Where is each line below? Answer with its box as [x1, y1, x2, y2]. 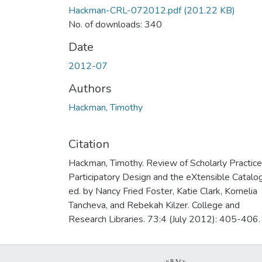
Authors [68, 80, 112, 96]
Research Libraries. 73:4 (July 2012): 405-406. [68, 212, 260, 226]
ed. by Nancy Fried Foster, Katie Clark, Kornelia [68, 184, 257, 198]
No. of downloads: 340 [68, 18, 162, 31]
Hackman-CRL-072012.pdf [68, 4, 181, 17]
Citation [68, 136, 109, 152]
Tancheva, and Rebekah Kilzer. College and [68, 198, 240, 212]
